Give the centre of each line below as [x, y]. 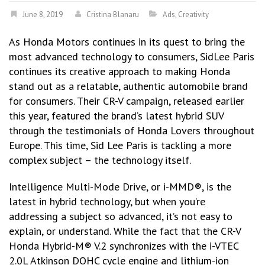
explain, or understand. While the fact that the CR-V [125, 231]
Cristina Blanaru [113, 14]
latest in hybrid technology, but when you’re [107, 201]
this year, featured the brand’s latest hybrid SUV [116, 116]
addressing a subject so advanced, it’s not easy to [121, 216]
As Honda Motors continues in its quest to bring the [127, 42]
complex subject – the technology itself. [100, 160]
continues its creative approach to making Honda [119, 71]
